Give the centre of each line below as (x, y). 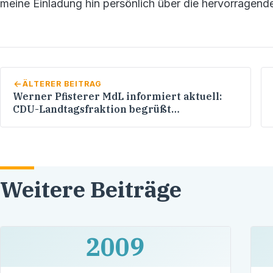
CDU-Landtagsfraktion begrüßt (92, 109)
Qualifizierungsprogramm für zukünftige (117, 122)
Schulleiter (41, 135)
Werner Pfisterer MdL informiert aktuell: (117, 97)
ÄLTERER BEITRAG (62, 84)
